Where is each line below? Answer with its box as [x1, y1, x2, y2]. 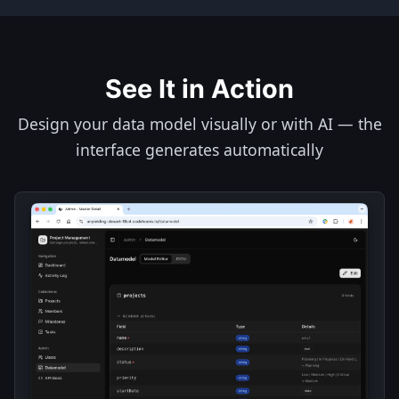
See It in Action [105, 73, 294, 104]
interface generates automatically [76, 139, 323, 160]
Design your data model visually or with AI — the [17, 113, 382, 134]
